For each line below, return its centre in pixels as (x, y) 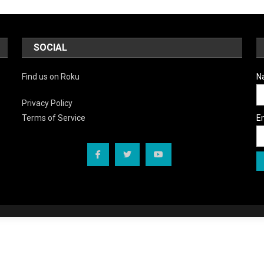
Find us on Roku (51, 77)
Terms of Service (54, 118)
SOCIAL (51, 48)
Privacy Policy (47, 103)
